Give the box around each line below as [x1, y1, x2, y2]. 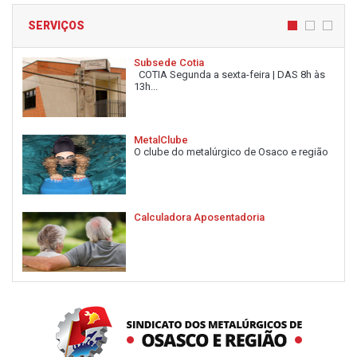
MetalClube [134, 133, 188, 146]
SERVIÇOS [28, 18, 84, 32]
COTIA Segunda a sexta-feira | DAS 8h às [134, 68, 325, 80]
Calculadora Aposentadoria [134, 210, 265, 223]
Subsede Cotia [134, 56, 204, 69]
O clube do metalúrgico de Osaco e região [134, 145, 328, 158]
